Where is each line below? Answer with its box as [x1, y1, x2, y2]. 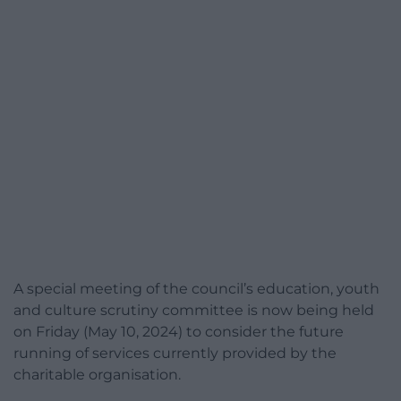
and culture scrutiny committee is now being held [13, 301, 374, 319]
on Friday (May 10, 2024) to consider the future [13, 322, 344, 340]
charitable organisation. [13, 365, 181, 383]
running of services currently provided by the [13, 344, 337, 362]
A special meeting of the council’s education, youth [13, 279, 380, 297]
